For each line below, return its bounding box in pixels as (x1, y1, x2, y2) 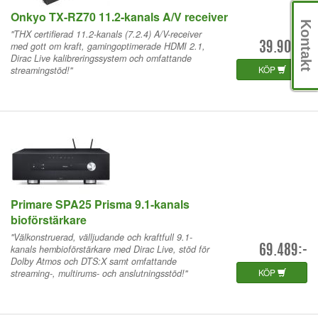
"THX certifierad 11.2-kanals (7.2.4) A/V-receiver (11, 27, 202, 40)
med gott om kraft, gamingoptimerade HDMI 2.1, (11, 39, 205, 53)
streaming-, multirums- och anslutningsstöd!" (11, 266, 187, 280)
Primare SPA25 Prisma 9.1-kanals (11, 195, 190, 212)
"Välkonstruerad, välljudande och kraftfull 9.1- (11, 230, 192, 243)
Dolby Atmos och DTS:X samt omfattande (11, 254, 177, 268)
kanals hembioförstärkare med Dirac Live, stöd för (11, 242, 209, 256)
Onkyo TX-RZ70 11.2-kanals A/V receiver (11, 8, 228, 25)
